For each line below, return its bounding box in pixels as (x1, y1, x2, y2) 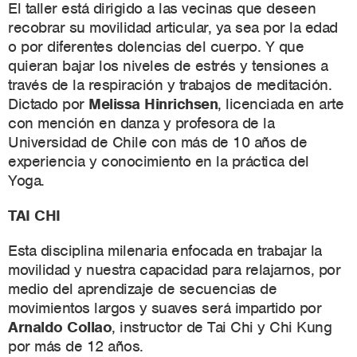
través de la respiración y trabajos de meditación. (8, 75, 331, 96)
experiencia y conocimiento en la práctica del (8, 151, 309, 172)
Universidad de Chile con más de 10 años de (8, 132, 307, 153)
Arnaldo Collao (8, 317, 112, 338)
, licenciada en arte (218, 94, 343, 115)
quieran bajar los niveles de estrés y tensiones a (8, 56, 328, 76)
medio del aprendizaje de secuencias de (8, 279, 277, 300)
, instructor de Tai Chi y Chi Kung (112, 317, 331, 338)
